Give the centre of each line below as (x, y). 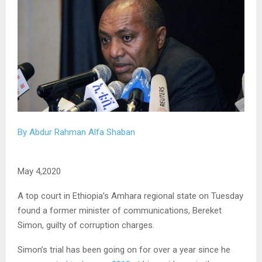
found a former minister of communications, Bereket (120, 210)
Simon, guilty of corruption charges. (86, 225)
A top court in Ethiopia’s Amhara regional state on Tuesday (130, 196)
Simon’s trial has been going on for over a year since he (124, 249)
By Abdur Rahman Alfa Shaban (76, 132)
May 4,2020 (39, 171)
